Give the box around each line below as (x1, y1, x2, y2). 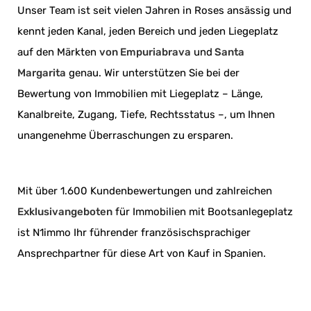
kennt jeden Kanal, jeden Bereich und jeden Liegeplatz (17, 25, 278, 38)
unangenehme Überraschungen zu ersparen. (17, 129, 233, 142)
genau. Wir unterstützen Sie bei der (66, 67, 239, 80)
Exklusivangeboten (17, 205, 112, 219)
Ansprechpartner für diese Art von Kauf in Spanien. (17, 247, 269, 260)
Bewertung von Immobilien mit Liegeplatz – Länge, (17, 87, 263, 101)
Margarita (17, 67, 66, 80)
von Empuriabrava (99, 46, 191, 59)
